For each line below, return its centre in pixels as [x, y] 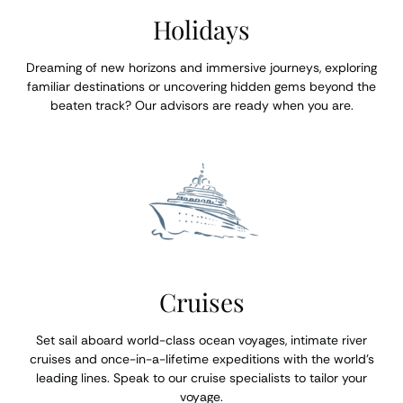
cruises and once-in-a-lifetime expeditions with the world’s [201, 359]
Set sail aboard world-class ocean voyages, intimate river [201, 340]
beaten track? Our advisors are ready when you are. [201, 105]
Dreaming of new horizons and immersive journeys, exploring [201, 67]
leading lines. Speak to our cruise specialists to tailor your [201, 378]
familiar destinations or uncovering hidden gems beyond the [201, 86]
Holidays [201, 29]
